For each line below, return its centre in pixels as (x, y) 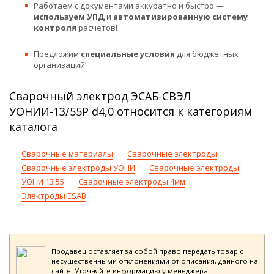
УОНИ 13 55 (43, 182)
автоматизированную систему (180, 17)
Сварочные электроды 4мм (132, 182)
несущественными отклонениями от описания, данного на (155, 261)
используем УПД (69, 17)
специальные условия (128, 54)
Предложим (57, 54)
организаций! (60, 65)
